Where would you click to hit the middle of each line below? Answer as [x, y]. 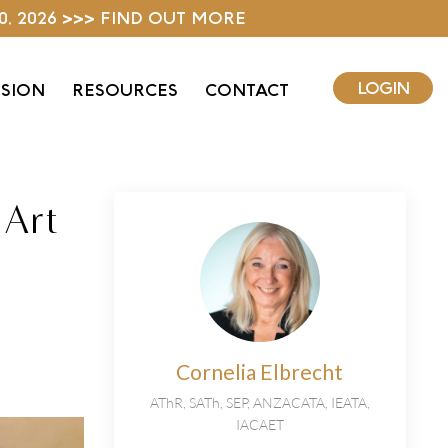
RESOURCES [125, 90]
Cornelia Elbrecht [260, 372]
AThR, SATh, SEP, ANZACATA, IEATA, [259, 403]
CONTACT [247, 90]
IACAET [259, 425]
